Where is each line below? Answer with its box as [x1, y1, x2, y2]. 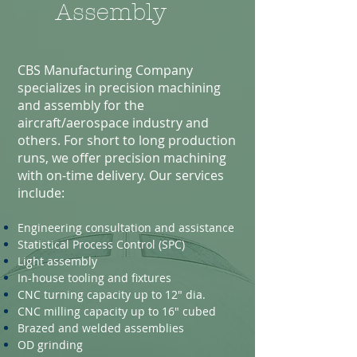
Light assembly [18, 253, 97, 269]
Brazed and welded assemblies [18, 320, 184, 335]
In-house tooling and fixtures [18, 270, 171, 285]
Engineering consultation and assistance [18, 220, 234, 235]
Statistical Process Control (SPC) [18, 237, 185, 252]
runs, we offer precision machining [18, 149, 226, 167]
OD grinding [18, 337, 83, 352]
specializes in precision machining [18, 79, 221, 96]
